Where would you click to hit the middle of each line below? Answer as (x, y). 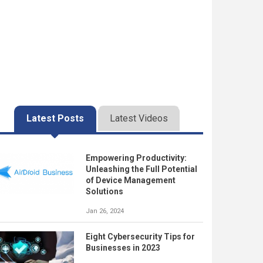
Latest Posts (55, 118)
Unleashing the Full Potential (141, 169)
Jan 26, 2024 (105, 211)
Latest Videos (139, 118)
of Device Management (131, 180)
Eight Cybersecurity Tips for (140, 237)
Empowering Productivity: (136, 158)
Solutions (104, 191)
